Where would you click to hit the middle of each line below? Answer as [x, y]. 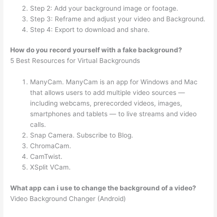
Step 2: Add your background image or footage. [104, 8]
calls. [38, 125]
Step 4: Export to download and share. [90, 29]
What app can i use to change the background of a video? [103, 188]
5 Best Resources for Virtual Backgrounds [75, 61]
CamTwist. [46, 157]
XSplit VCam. [51, 167]
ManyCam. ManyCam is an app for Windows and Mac [114, 82]
